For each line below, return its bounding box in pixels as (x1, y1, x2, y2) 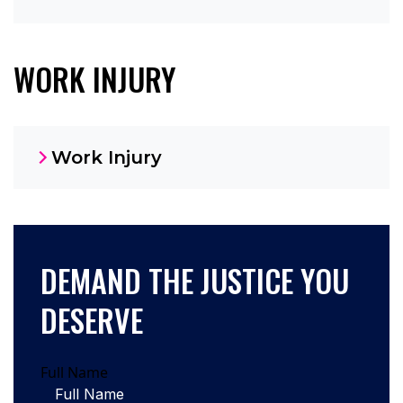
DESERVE (40, 296, 143, 343)
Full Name (40, 362, 108, 382)
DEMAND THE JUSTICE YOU (40, 256, 349, 303)
